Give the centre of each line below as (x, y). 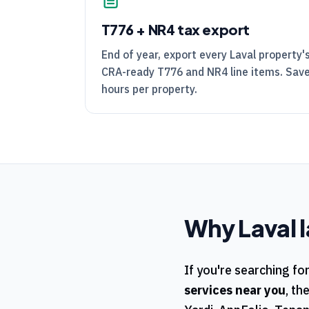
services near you (235, 290)
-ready (139, 71)
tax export (212, 29)
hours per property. (149, 89)
